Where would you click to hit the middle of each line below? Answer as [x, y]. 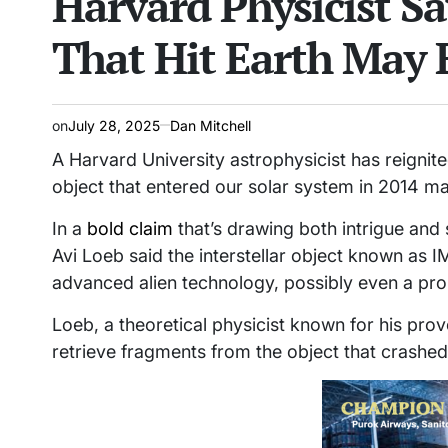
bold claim [130, 228]
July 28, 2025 [114, 125]
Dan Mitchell [210, 125]
